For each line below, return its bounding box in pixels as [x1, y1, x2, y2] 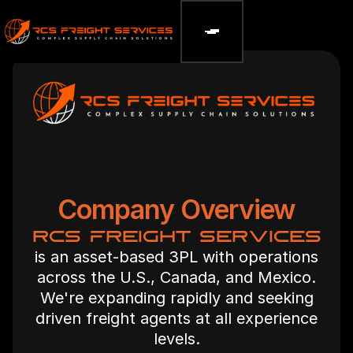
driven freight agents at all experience [35, 308, 318, 328]
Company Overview [58, 192, 295, 225]
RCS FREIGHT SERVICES [32, 225, 321, 247]
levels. [153, 329, 200, 348]
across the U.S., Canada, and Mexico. [37, 267, 316, 287]
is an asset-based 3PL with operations [35, 247, 318, 266]
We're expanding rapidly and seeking [39, 288, 314, 307]
